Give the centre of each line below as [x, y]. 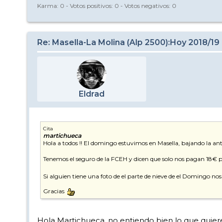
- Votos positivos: [89, 5]
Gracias [55, 191]
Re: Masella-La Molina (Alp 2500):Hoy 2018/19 [128, 43]
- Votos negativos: [145, 5]
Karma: [49, 5]
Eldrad [92, 94]
